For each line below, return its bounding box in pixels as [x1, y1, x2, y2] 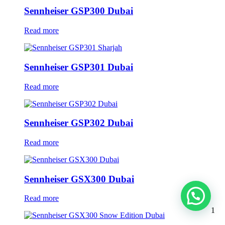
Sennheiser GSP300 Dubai [24, 6, 133, 17]
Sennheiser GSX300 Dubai [24, 173, 134, 184]
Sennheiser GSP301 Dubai [24, 61, 133, 72]
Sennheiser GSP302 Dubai [24, 118, 133, 129]
